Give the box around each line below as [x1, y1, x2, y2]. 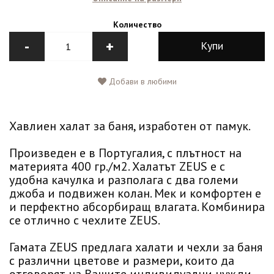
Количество [113, 19, 161, 31]
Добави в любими [106, 76, 177, 87]
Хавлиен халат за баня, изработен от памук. [9, 118, 251, 135]
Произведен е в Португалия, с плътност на [9, 145, 242, 161]
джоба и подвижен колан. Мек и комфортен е [9, 185, 261, 202]
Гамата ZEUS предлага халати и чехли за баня [9, 239, 262, 256]
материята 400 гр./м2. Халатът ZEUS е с [9, 158, 225, 175]
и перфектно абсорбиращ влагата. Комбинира [9, 199, 265, 215]
